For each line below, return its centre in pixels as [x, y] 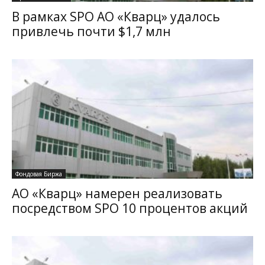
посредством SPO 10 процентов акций [130, 208]
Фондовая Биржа [39, 174]
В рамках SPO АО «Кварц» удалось [116, 17]
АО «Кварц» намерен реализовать [117, 193]
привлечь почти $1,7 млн [91, 32]
